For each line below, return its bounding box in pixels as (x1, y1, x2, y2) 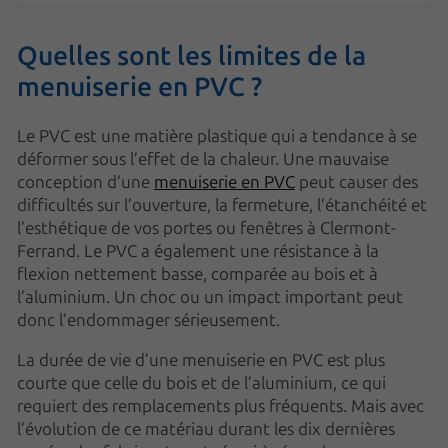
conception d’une (17, 171, 154, 191)
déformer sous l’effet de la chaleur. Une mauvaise (17, 148, 389, 168)
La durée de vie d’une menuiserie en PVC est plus (17, 349, 385, 369)
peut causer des (295, 171, 418, 191)
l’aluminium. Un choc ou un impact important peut (17, 286, 403, 306)
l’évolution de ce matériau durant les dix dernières (17, 418, 395, 438)
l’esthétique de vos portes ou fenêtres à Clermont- (17, 217, 396, 237)
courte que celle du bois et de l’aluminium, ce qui (17, 372, 386, 392)
